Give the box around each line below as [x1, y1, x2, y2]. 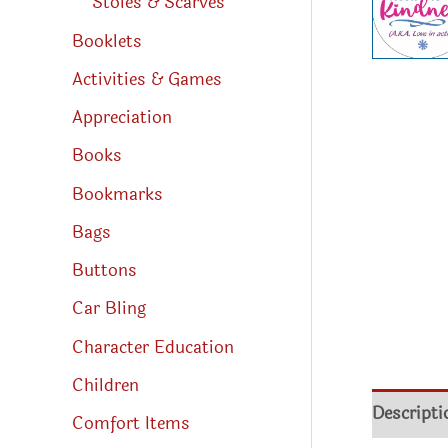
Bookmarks [72, 180, 163, 208]
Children [72, 371, 139, 399]
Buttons [72, 257, 137, 285]
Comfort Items [72, 410, 190, 438]
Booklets [72, 27, 142, 55]
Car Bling [72, 295, 146, 323]
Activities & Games [72, 65, 222, 93]
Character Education [72, 333, 234, 361]
